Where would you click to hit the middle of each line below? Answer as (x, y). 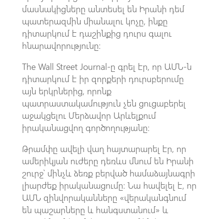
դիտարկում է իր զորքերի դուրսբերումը (103, 78)
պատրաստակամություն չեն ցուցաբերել (104, 103)
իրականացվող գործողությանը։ (86, 127)
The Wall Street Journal (64, 66)
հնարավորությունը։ (61, 45)
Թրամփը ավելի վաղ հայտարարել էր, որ (104, 148)
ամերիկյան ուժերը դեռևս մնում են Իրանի (108, 161)
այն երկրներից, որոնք (66, 91)
